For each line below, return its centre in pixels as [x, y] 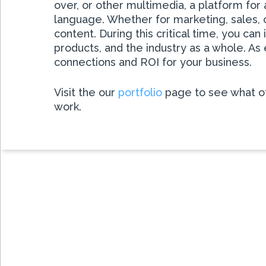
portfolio [140, 92]
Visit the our [86, 92]
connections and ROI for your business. [153, 62]
